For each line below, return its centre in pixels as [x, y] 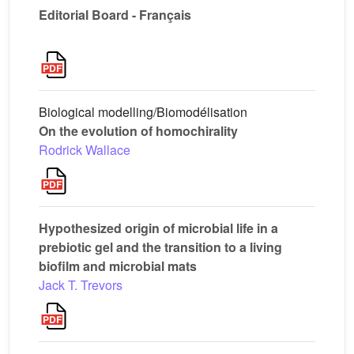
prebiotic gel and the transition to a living [160, 247]
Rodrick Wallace [85, 150]
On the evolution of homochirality [138, 131]
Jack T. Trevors [81, 285]
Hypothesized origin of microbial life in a [158, 228]
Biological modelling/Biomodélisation [143, 112]
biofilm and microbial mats [118, 266]
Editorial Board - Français [115, 15]
